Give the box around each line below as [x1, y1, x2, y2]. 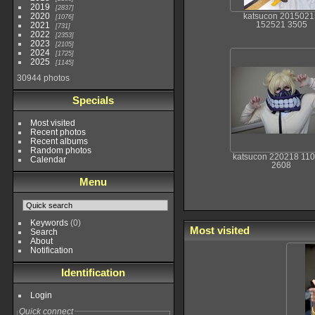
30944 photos [16, 73, 70, 82]
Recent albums [30, 136, 88, 146]
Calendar [30, 155, 66, 164]
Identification [61, 266, 126, 278]
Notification [30, 245, 73, 255]
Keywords [30, 218, 68, 227]
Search [30, 227, 58, 236]
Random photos [30, 146, 91, 155]
